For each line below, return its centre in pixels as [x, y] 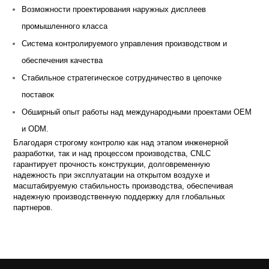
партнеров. [33, 207]
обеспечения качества [62, 60]
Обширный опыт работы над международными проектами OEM [137, 112]
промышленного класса [65, 26]
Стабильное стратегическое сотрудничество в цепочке [122, 77]
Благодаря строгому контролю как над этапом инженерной [121, 142]
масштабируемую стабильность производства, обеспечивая [123, 186]
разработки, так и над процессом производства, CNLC [112, 153]
